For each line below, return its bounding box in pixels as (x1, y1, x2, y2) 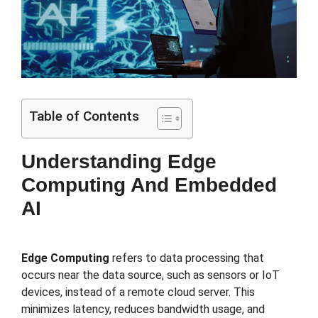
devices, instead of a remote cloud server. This (21, 285, 255, 299)
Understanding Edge (21, 150, 216, 172)
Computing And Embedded (21, 173, 277, 196)
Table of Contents (29, 107, 139, 124)
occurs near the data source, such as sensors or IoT (21, 268, 280, 282)
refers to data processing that (109, 251, 264, 265)
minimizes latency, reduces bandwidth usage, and (21, 302, 265, 316)
